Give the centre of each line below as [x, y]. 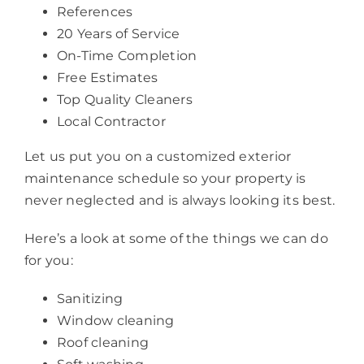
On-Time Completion [127, 55]
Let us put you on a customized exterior [158, 156]
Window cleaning [115, 320]
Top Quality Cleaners [124, 99]
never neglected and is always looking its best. [180, 200]
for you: [48, 260]
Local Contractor [111, 121]
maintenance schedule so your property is [165, 178]
